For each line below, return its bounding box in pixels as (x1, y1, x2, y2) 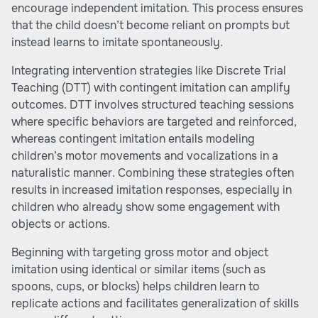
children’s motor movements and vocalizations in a (11, 148, 278, 163)
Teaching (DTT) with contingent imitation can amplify (11, 80, 290, 95)
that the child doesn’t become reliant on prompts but (11, 18, 290, 33)
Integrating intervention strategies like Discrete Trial (11, 63, 286, 78)
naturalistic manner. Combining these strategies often (11, 165, 294, 180)
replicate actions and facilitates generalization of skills (11, 296, 299, 311)
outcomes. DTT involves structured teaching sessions (11, 97, 294, 112)
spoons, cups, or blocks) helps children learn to (11, 279, 260, 294)
